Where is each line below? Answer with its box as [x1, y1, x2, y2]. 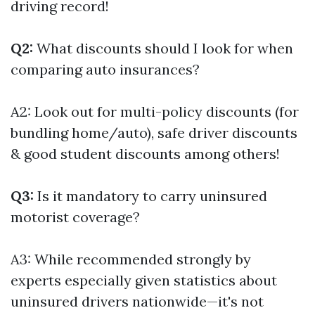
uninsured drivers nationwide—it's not [11, 292, 264, 310]
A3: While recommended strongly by [11, 250, 251, 268]
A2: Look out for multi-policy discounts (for [11, 103, 299, 120]
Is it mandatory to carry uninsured [34, 187, 267, 205]
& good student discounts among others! [11, 145, 280, 162]
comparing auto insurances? [11, 60, 200, 78]
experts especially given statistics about [11, 271, 277, 289]
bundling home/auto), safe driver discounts [11, 124, 297, 141]
